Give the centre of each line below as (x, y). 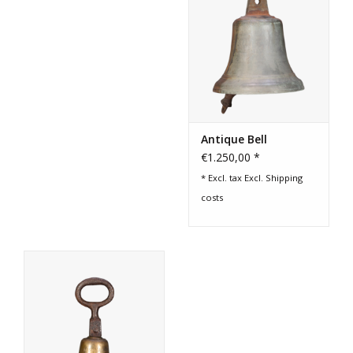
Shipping (284, 178)
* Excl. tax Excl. (233, 178)
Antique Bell (234, 139)
